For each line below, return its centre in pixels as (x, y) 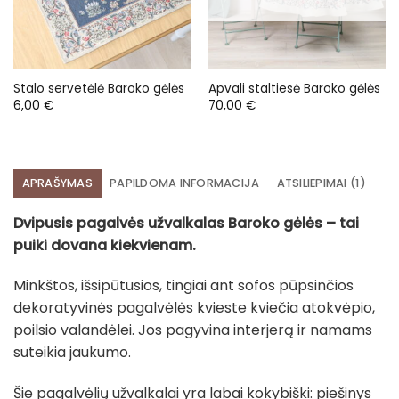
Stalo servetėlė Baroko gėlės (98, 89)
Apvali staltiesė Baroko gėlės (294, 89)
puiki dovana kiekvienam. (105, 245)
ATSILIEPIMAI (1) (321, 183)
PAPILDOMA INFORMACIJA (185, 183)
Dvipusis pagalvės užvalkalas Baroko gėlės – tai (186, 223)
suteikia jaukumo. (72, 353)
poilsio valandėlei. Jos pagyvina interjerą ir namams (193, 330)
